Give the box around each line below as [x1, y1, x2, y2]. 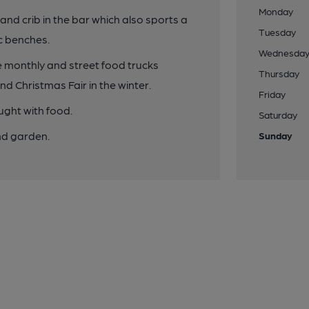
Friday [259, 88, 286, 99]
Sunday [259, 130, 293, 141]
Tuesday [259, 26, 297, 37]
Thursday [259, 68, 300, 79]
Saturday [259, 109, 298, 120]
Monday [259, 6, 294, 17]
